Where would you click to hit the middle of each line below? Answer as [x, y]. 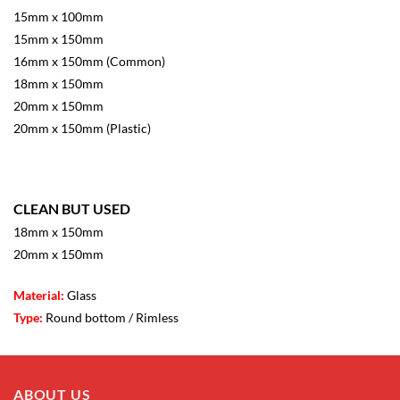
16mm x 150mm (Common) [89, 61]
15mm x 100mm [58, 16]
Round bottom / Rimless [111, 317]
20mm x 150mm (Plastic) [82, 128]
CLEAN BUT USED [72, 209]
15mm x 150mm [58, 38]
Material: [39, 295]
